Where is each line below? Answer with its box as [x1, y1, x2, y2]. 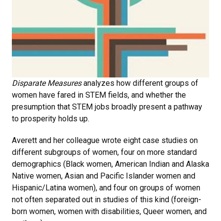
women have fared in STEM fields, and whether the [12, 90, 186, 100]
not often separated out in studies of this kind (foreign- [12, 194, 201, 204]
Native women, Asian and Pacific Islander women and [12, 171, 195, 181]
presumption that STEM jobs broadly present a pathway [12, 102, 202, 111]
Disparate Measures [12, 78, 81, 88]
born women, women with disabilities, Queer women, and [12, 206, 207, 216]
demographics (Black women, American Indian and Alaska [12, 159, 209, 169]
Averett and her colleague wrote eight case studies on [12, 135, 198, 145]
